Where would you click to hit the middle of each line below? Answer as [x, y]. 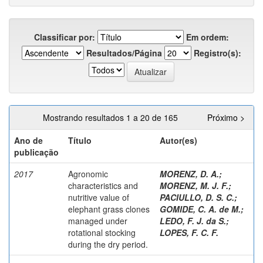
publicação [36, 152]
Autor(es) [178, 140]
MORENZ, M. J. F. [194, 185]
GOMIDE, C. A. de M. [200, 209]
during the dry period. [108, 244]
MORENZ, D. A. [189, 173]
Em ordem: [208, 37]
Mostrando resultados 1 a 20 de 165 [113, 117]
